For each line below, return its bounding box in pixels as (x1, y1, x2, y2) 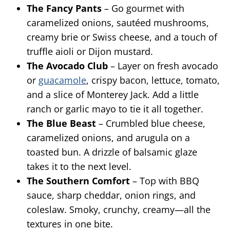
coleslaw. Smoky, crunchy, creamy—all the (27, 203, 210, 216)
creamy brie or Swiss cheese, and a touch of (27, 31, 217, 44)
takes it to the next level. (27, 160, 131, 173)
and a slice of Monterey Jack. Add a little (27, 88, 199, 101)
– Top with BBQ (130, 175, 199, 187)
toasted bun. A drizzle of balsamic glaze (27, 146, 197, 159)
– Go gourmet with (102, 2, 184, 15)
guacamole (39, 74, 86, 87)
